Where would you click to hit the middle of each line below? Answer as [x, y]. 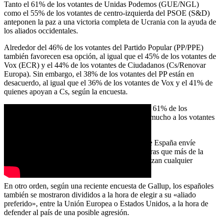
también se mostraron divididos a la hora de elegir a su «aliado [100, 195]
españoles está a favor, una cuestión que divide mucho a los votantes [109, 117]
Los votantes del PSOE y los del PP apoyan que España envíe [100, 143]
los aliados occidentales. [41, 31]
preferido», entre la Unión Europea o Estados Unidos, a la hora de [106, 204]
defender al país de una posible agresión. [67, 213]
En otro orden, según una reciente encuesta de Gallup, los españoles [109, 186]
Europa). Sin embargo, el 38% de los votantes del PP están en [99, 74]
